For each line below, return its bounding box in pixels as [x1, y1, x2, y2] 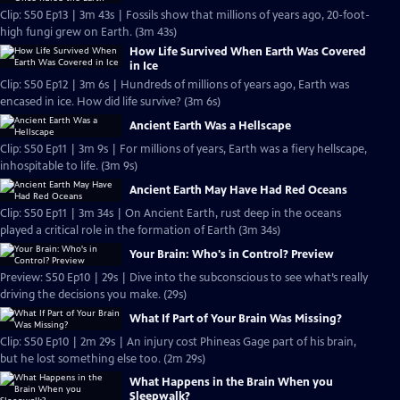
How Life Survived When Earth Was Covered [129, 45, 366, 59]
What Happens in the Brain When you [129, 374, 333, 389]
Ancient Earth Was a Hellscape [129, 119, 291, 133]
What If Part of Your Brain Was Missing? [129, 312, 342, 326]
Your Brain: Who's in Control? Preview [129, 247, 334, 262]
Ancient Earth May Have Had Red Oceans [129, 183, 347, 197]
